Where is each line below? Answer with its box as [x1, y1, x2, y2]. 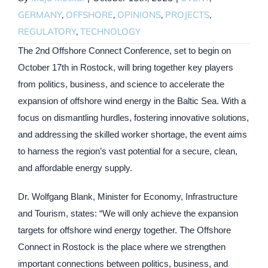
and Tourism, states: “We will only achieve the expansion [18, 208, 238, 218]
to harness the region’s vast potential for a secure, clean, [18, 145, 237, 156]
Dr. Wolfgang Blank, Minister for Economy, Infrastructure [18, 191, 237, 202]
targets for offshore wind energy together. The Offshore [18, 224, 231, 235]
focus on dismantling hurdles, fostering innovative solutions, [18, 112, 249, 123]
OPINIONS [117, 8, 161, 20]
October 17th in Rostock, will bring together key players [18, 62, 233, 72]
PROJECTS [165, 8, 209, 20]
